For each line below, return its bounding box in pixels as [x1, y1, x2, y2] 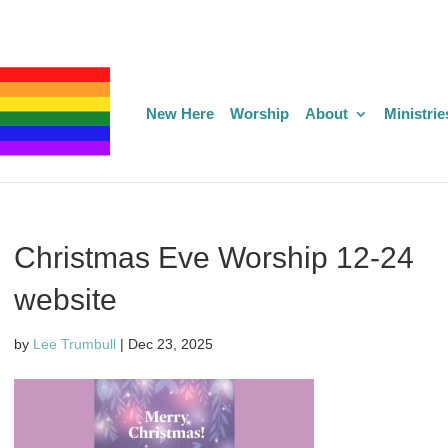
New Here [146, 105, 215, 123]
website [13, 283, 117, 316]
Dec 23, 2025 [127, 336, 213, 352]
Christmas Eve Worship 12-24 [13, 241, 414, 274]
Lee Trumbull [32, 336, 116, 352]
